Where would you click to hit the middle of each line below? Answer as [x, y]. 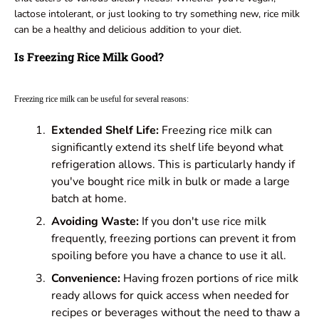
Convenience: [86, 279]
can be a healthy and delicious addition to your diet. [128, 30]
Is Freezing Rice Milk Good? [89, 57]
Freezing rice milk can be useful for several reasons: [101, 99]
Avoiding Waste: [95, 222]
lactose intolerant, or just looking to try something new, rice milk [157, 14]
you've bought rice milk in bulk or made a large [171, 182]
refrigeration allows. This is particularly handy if [173, 165]
